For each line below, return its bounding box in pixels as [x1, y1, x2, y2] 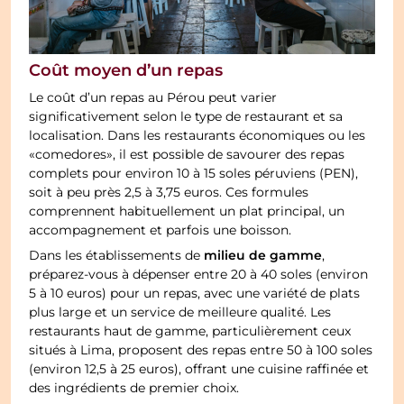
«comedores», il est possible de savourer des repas [29, 145, 345, 164]
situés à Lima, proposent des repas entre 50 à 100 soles [29, 341, 373, 360]
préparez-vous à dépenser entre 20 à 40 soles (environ [29, 265, 369, 284]
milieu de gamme [204, 245, 323, 266]
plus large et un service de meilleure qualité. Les [29, 303, 332, 322]
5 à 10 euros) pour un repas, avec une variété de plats [29, 284, 361, 303]
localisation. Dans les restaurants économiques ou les [29, 126, 366, 145]
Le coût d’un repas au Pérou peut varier [29, 88, 278, 107]
